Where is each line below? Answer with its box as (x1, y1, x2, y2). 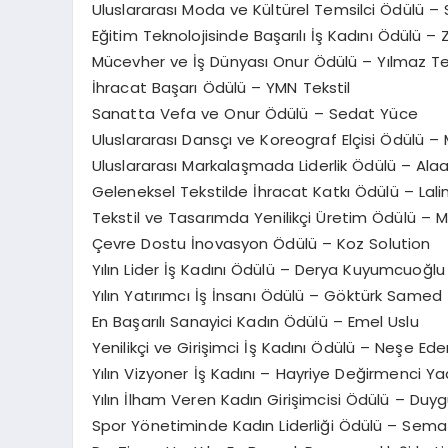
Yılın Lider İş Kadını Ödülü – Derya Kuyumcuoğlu (91, 259, 446, 281)
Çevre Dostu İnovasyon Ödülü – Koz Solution (91, 233, 431, 255)
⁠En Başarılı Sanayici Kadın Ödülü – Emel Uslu (91, 311, 419, 333)
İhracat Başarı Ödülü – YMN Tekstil (91, 77, 351, 99)
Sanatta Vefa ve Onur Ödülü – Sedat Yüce (91, 103, 418, 125)
